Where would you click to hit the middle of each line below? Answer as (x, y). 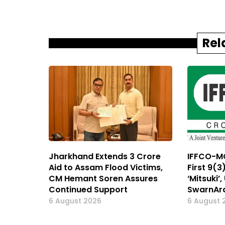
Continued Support (88, 190)
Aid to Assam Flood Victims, (106, 168)
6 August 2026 (75, 201)
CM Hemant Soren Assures (103, 179)
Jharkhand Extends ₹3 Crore (105, 157)
